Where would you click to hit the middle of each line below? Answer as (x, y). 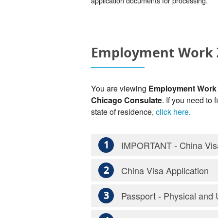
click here (172, 112)
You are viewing (120, 89)
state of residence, (123, 112)
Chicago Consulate (127, 100)
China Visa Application (165, 171)
